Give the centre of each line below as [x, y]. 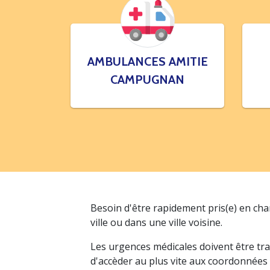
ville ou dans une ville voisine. [156, 222]
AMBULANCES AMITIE [147, 61]
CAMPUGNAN [147, 80]
